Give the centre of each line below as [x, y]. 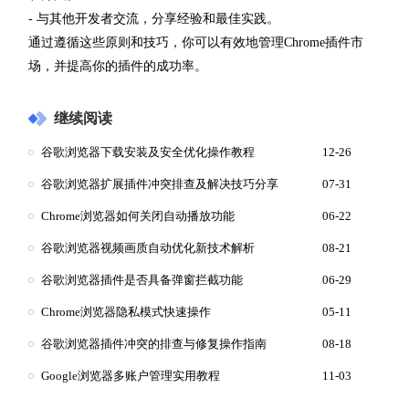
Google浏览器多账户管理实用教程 [131, 376]
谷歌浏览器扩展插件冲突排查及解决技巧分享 [160, 184]
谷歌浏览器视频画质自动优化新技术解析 [148, 248]
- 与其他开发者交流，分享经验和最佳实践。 [154, 18]
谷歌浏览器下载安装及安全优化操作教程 [148, 152]
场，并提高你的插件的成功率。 [118, 66]
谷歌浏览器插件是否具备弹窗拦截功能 [142, 280]
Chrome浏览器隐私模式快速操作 [126, 312]
